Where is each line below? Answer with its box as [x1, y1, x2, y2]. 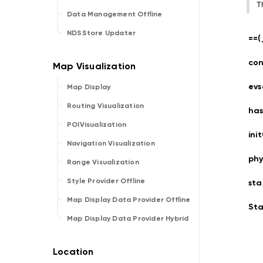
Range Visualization [67, 158, 139, 166]
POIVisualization [67, 120, 127, 129]
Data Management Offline [67, 10, 163, 18]
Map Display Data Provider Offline [67, 195, 191, 204]
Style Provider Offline [67, 177, 146, 185]
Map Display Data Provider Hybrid [67, 214, 189, 222]
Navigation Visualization [67, 139, 155, 147]
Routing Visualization [67, 102, 144, 110]
